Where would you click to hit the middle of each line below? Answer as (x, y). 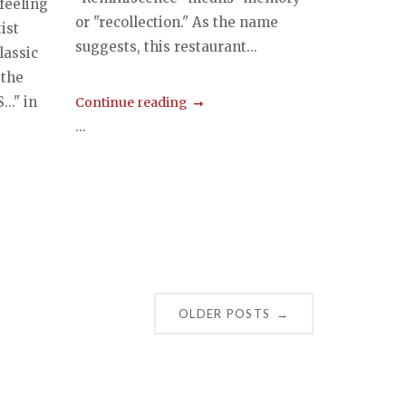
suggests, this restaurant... (167, 47)
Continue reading (131, 103)
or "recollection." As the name (177, 23)
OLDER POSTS (224, 314)
